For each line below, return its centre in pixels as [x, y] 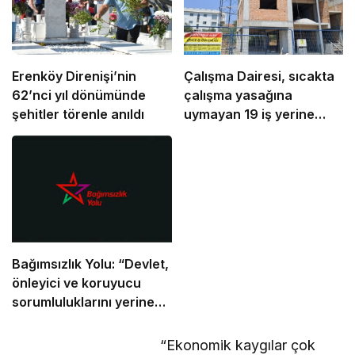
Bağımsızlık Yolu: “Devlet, [90, 263]
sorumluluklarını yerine [83, 302]
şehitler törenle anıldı [78, 115]
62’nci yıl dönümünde [79, 95]
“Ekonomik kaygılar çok [237, 345]
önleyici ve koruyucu [76, 282]
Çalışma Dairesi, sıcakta [259, 76]
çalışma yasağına [238, 95]
